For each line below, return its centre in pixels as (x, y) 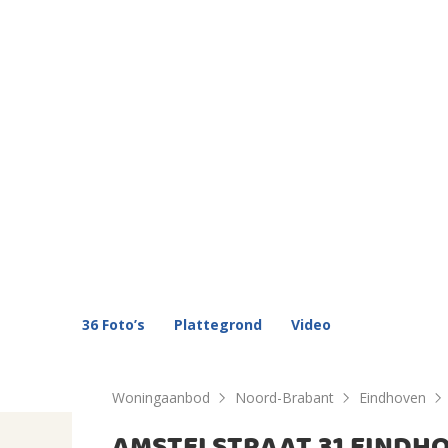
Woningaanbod (161, 398)
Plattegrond (218, 325)
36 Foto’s (113, 325)
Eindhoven (392, 398)
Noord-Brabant (284, 398)
